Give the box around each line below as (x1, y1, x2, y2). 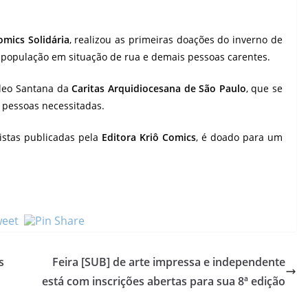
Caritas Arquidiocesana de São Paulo (71, 82, 246, 95)
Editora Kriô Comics (101, 131, 196, 144)
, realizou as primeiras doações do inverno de (69, 33, 283, 46)
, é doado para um (195, 131, 283, 144)
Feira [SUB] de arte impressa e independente (52, 254, 285, 269)
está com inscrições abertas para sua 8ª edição (42, 274, 285, 289)
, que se (245, 82, 283, 95)
